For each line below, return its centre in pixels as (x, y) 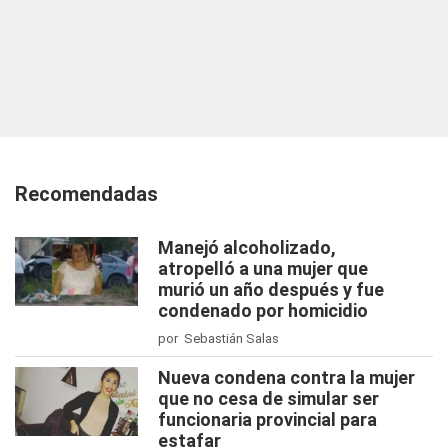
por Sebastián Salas (218, 339)
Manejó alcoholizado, (247, 248)
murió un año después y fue (271, 290)
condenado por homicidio (263, 311)
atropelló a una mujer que (263, 269)
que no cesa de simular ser (268, 399)
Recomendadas (86, 194)
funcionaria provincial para (267, 420)
